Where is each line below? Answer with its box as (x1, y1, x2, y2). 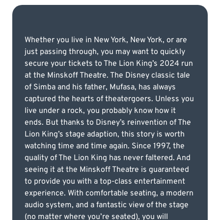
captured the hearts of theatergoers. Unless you (25, 94, 194, 104)
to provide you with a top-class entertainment (25, 176, 185, 187)
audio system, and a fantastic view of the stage (25, 200, 189, 210)
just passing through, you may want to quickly (25, 47, 185, 57)
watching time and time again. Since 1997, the (25, 141, 185, 151)
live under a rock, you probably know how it (25, 106, 176, 116)
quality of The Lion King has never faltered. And (25, 153, 191, 163)
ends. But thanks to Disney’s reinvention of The (25, 117, 191, 128)
